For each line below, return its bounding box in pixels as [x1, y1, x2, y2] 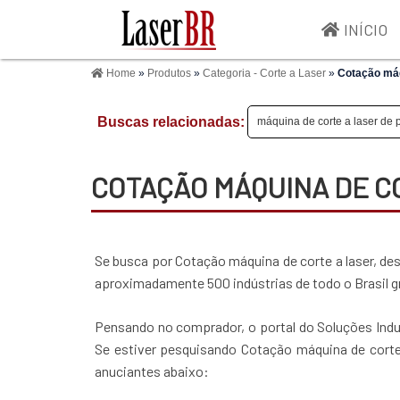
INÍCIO [344, 19, 388, 39]
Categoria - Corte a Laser [203, 67, 329, 79]
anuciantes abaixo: [95, 362, 209, 380]
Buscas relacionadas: [97, 114, 245, 129]
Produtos [147, 67, 194, 79]
